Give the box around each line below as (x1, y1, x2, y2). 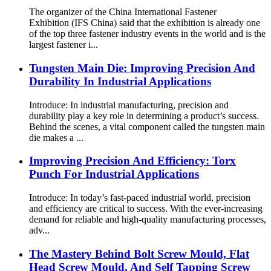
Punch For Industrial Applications (29, 168, 199, 181)
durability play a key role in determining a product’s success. (29, 110, 259, 121)
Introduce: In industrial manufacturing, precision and (29, 99, 229, 110)
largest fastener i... (29, 39, 98, 50)
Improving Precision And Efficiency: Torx (29, 154, 236, 168)
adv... (29, 225, 50, 236)
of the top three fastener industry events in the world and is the (29, 28, 266, 39)
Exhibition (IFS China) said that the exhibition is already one (29, 18, 260, 28)
